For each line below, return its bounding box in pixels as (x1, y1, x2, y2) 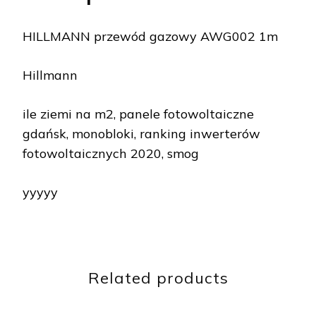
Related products (87, 268, 229, 288)
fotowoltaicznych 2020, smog (23, 145, 199, 162)
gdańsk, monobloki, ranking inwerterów (23, 126, 260, 142)
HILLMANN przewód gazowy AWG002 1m (23, 28, 278, 45)
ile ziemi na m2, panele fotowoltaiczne (23, 106, 254, 123)
